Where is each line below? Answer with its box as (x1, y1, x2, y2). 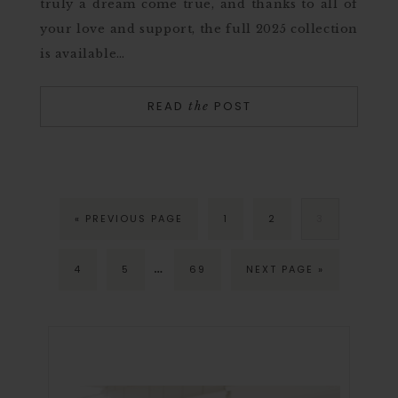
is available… (40, 46, 125, 61)
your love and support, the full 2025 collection (40, 21, 358, 36)
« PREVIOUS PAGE (74, 211, 183, 226)
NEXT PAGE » (246, 262, 324, 276)
